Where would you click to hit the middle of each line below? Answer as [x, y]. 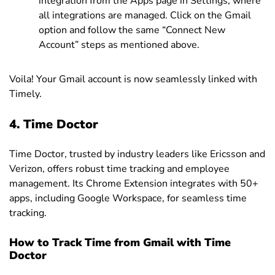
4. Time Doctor [54, 124]
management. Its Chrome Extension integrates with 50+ [134, 183]
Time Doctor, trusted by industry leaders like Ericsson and [137, 154]
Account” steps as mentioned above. [119, 45]
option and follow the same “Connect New [132, 30]
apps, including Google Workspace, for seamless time [128, 198]
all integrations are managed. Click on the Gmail [145, 15]
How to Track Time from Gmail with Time [120, 242]
